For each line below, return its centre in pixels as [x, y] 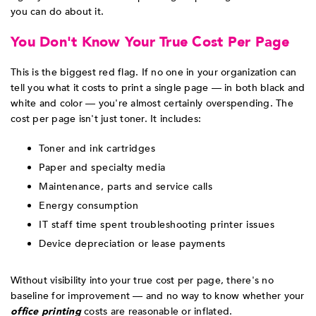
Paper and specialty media [102, 168]
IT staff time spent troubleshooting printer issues [157, 225]
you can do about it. [57, 12]
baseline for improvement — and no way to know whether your [158, 296]
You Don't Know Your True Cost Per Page [150, 42]
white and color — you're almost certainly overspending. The [152, 104]
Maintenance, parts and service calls [126, 187]
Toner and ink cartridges [97, 149]
